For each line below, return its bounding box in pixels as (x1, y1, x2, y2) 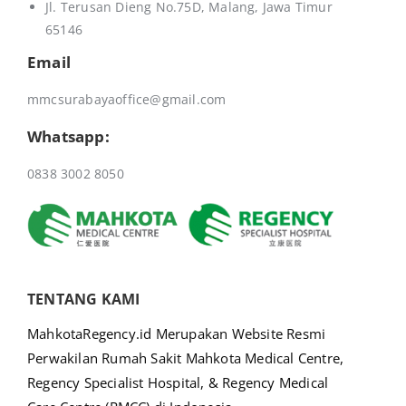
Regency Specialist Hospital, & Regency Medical (27, 373, 329, 392)
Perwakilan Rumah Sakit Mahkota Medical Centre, (27, 349, 344, 368)
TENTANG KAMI (27, 289, 140, 310)
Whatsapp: (27, 126, 110, 147)
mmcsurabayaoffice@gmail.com (27, 91, 227, 108)
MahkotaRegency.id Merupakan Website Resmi (27, 324, 330, 343)
